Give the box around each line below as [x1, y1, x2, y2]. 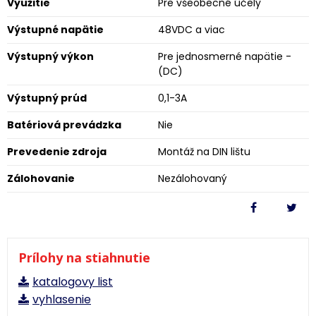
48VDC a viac [158, 23, 225, 37]
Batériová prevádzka [7, 118, 121, 132]
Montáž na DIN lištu [158, 145, 250, 159]
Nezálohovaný [158, 171, 227, 186]
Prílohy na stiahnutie [18, 249, 150, 266]
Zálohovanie [7, 171, 75, 186]
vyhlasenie [32, 291, 91, 308]
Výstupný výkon [7, 49, 94, 63]
